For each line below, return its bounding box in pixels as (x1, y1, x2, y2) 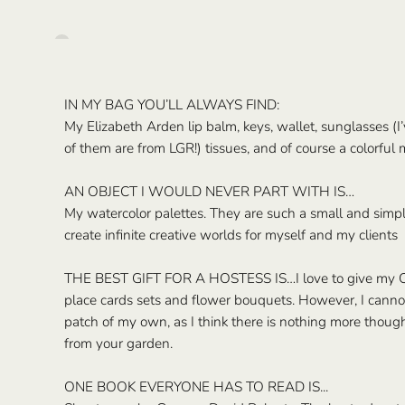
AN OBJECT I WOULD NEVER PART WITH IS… (64, 182, 355, 202)
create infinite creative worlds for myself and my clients (64, 225, 399, 245)
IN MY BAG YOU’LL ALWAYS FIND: (64, 95, 280, 115)
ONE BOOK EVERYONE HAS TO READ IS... (64, 377, 329, 397)
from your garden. (64, 334, 174, 353)
